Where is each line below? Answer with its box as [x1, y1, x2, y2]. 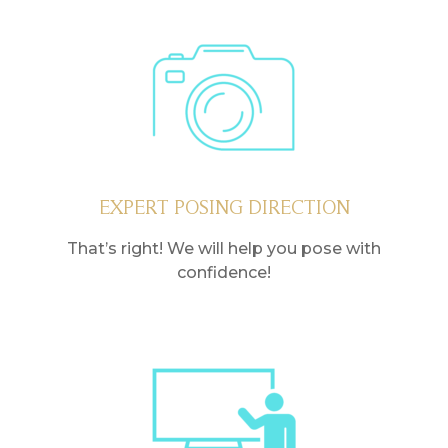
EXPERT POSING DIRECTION [98, 195, 350, 218]
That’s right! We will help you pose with [67, 238, 381, 258]
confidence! [177, 262, 271, 282]
